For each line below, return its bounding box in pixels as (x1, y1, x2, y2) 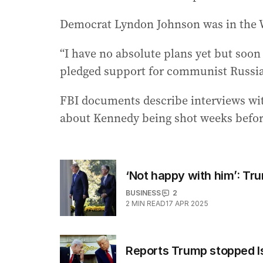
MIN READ (131, 199, 166, 208)
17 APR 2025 (166, 199, 208, 208)
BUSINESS (126, 188, 161, 198)
